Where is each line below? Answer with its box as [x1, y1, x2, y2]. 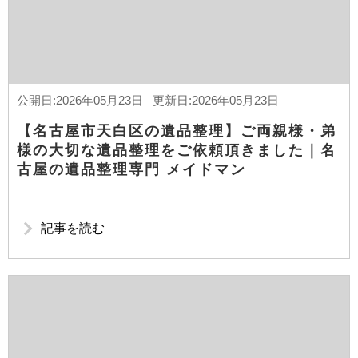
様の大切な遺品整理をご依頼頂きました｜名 [17, 142, 336, 158]
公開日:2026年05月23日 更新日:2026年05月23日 [17, 93, 279, 107]
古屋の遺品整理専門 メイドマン [17, 161, 246, 177]
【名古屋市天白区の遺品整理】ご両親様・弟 [17, 123, 336, 139]
